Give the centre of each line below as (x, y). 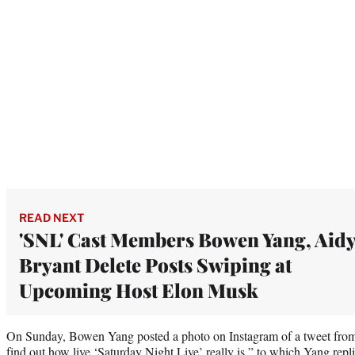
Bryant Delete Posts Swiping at (155, 264)
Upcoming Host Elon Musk (139, 290)
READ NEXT (52, 217)
